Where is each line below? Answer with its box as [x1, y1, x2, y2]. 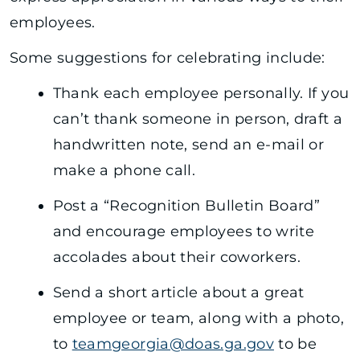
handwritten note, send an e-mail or [52, 135, 325, 153]
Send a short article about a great [52, 283, 305, 301]
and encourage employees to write [52, 222, 315, 240]
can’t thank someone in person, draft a [52, 109, 343, 128]
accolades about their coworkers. [52, 247, 301, 266]
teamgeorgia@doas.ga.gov [72, 334, 274, 353]
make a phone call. [52, 161, 196, 179]
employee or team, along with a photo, [52, 309, 344, 327]
